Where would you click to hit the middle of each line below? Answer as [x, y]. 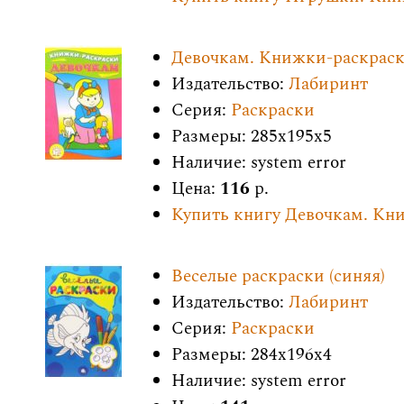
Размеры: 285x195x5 [252, 137]
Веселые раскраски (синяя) [278, 276]
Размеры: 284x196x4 [252, 355]
